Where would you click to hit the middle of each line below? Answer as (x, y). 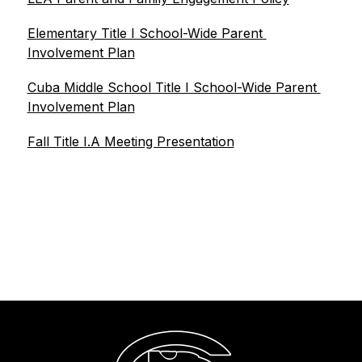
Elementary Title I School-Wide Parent (145, 33)
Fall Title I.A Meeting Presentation (130, 141)
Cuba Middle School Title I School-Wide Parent (172, 87)
